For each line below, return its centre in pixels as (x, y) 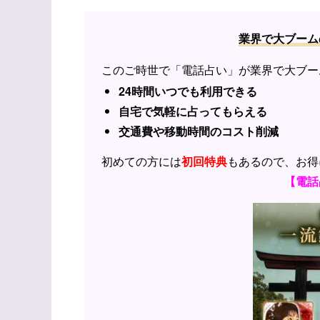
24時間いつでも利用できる (188, 91)
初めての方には (141, 161)
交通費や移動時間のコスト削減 (199, 131)
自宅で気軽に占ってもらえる (193, 111)
